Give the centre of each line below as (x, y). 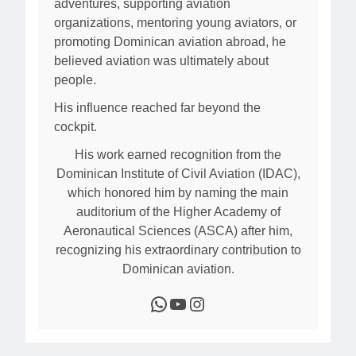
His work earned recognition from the (178, 154)
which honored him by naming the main (178, 192)
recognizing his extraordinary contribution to (178, 250)
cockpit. (75, 127)
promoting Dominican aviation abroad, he (170, 42)
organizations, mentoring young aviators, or (175, 23)
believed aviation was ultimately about (161, 61)
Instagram (195, 303)
